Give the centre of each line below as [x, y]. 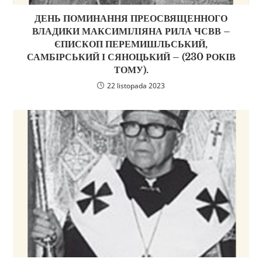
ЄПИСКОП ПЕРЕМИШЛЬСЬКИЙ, [131, 44]
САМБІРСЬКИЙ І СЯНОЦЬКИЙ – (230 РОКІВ [131, 57]
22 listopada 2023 [136, 86]
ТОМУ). [131, 70]
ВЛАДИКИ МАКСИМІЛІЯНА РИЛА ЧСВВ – [131, 31]
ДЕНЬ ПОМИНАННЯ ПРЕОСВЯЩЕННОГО [131, 18]
